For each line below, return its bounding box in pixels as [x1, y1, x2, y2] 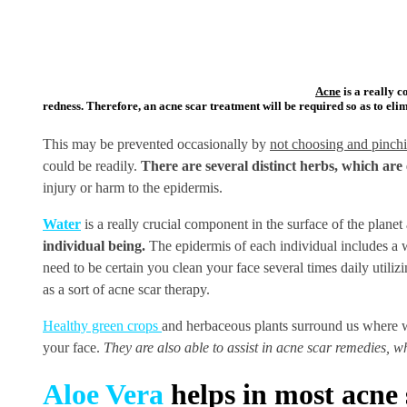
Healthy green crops [43, 317, 162, 333]
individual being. [43, 237, 145, 253]
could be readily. [43, 157, 141, 174]
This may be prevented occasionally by [43, 135, 270, 152]
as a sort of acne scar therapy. [43, 281, 210, 297]
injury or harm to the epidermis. [43, 179, 223, 195]
